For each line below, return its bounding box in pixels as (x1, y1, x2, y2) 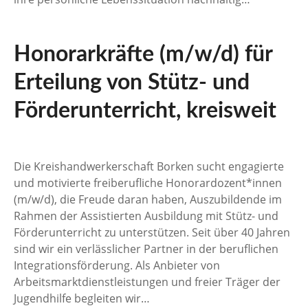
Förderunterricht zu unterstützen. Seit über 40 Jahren (14, 224, 290, 240)
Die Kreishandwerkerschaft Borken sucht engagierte (14, 158, 284, 174)
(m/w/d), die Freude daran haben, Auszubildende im (14, 191, 282, 207)
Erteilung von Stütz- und (14, 71, 250, 93)
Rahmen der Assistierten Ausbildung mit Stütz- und (14, 208, 278, 223)
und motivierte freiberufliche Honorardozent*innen (14, 175, 282, 190)
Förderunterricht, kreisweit (14, 99, 276, 122)
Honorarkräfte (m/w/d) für (14, 43, 272, 65)
